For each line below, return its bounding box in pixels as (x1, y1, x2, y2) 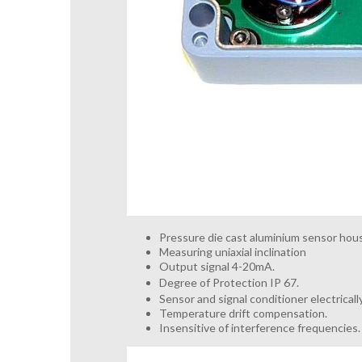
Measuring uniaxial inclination (159, 244, 306, 259)
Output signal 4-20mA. (159, 259, 277, 273)
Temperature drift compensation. (159, 305, 330, 320)
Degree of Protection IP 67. (159, 275, 301, 289)
